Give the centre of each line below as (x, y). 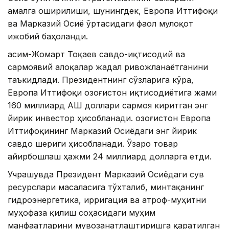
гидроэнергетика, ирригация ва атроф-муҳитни (107, 200)
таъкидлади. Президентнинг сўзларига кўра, (101, 79)
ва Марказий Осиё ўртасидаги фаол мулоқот (100, 23)
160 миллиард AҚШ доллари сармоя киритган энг (108, 105)
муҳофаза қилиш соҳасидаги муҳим (82, 212)
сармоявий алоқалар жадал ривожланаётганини (108, 67)
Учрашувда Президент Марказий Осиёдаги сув (106, 174)
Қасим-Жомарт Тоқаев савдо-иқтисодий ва (96, 54)
